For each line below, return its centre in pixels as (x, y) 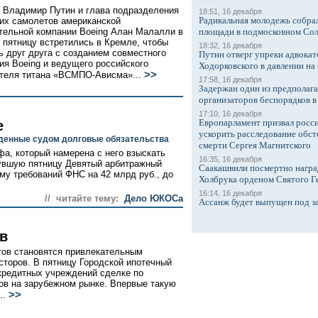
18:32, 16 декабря (230, 45)
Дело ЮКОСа (154, 198)
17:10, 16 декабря (230, 114)
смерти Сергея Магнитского (255, 145)
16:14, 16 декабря (230, 193)
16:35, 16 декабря (230, 159)
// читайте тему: (82, 198)
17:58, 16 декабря (230, 79)
